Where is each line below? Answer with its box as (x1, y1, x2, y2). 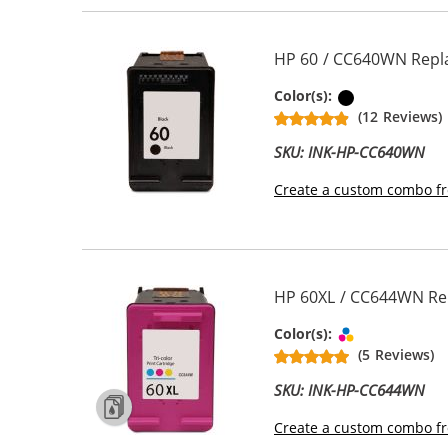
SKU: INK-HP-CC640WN (274, 142, 426, 163)
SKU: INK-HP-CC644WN (274, 380, 426, 401)
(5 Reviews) (358, 345, 434, 365)
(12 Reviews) (358, 107, 442, 127)
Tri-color (358, 324, 417, 343)
